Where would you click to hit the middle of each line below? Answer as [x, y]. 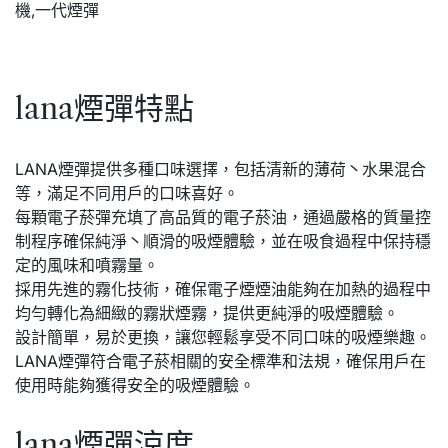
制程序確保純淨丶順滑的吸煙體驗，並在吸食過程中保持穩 [223, 240]
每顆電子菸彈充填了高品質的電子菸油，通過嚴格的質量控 [223, 216]
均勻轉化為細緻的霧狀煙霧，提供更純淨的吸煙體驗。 [207, 312]
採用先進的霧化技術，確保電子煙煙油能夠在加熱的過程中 [223, 288]
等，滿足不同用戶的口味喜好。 [127, 192]
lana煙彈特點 [104, 108]
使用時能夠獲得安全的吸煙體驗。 [135, 384]
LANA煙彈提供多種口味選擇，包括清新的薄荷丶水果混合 [220, 168]
